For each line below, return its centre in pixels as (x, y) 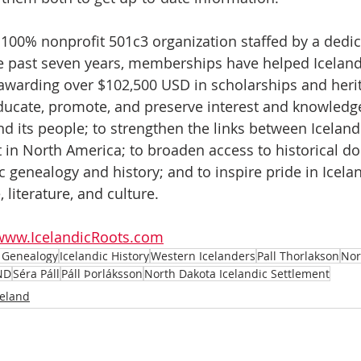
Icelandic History (104, 256)
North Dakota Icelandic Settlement (237, 274)
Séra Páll (36, 274)
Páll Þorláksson (102, 274)
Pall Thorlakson (298, 256)
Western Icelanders (203, 256)
